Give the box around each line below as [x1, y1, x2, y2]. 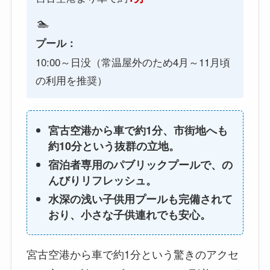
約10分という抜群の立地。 [48, 138, 180, 154]
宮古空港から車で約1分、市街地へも [48, 122, 228, 139]
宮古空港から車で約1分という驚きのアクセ [26, 246, 239, 262]
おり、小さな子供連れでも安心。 [48, 207, 211, 223]
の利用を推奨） [35, 72, 107, 87]
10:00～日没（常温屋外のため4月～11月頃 [35, 54, 230, 69]
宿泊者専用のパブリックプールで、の [48, 157, 233, 173]
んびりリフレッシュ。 [48, 172, 157, 189]
